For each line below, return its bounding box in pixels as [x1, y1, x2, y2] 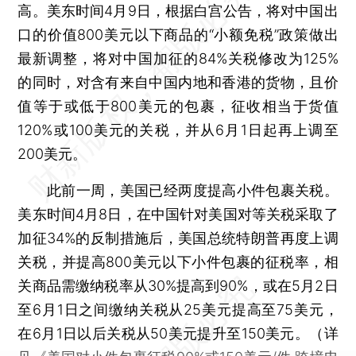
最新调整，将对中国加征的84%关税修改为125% [17, 49, 339, 67]
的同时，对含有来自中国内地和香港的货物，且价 [17, 73, 339, 91]
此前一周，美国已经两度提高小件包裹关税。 [17, 181, 339, 199]
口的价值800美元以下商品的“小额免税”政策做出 [17, 25, 339, 43]
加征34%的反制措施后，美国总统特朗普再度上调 [17, 229, 339, 246]
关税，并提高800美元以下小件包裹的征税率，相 [17, 253, 339, 270]
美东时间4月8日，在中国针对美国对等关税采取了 [17, 205, 339, 222]
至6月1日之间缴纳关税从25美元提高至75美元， [17, 300, 339, 318]
